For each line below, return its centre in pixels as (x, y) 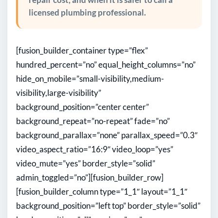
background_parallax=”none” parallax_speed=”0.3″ (107, 135)
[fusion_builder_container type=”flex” (82, 51)
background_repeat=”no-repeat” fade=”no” (93, 121)
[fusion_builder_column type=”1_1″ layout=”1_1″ (102, 192)
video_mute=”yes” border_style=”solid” (86, 163)
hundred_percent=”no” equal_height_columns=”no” (106, 65)
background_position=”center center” (82, 107)
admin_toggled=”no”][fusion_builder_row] (90, 178)
